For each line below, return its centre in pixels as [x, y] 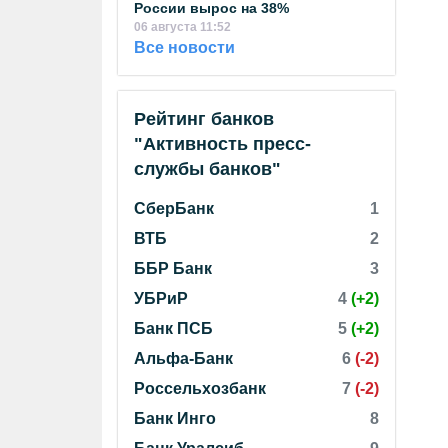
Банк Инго [175, 418]
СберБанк [174, 208]
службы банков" [207, 169]
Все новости [184, 47]
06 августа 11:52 [182, 27]
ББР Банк [173, 268]
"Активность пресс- [222, 144]
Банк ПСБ [173, 328]
